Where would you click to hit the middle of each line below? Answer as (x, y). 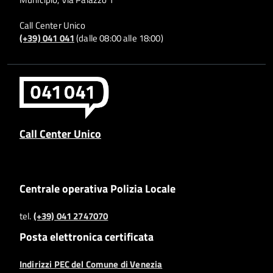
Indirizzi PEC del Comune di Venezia (91, 264)
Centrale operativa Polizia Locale (97, 188)
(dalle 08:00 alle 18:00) (119, 38)
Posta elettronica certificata (87, 237)
